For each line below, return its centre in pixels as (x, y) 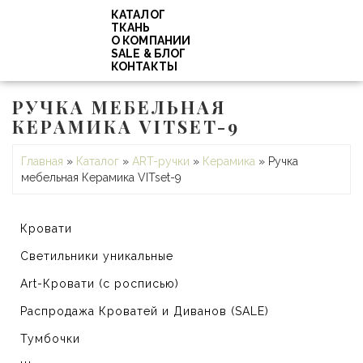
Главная (42, 161)
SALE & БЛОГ (149, 53)
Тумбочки (50, 339)
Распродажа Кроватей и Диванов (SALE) (145, 311)
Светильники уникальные (97, 256)
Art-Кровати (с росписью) (100, 284)
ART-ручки (161, 161)
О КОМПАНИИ (151, 41)
